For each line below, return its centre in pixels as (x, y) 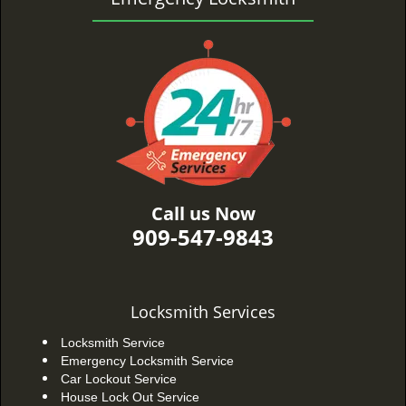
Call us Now (203, 213)
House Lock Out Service (130, 397)
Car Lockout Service (119, 379)
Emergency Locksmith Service (147, 361)
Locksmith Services (203, 312)
